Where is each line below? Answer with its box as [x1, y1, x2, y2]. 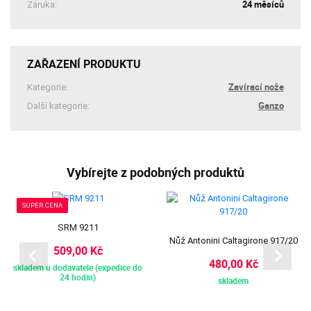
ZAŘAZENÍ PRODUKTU [27, 56, 142, 72]
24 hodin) [60, 271, 96, 284]
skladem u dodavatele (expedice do [13, 262, 142, 274]
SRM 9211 [57, 221, 99, 233]
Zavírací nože [228, 80, 284, 93]
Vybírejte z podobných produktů [67, 164, 244, 181]
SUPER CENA [22, 201, 63, 210]
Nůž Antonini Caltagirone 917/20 [169, 235, 298, 246]
